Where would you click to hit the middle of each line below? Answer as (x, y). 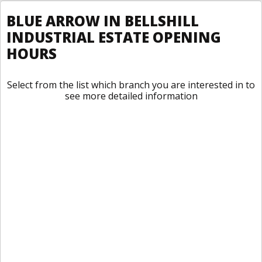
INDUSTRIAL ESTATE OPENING (114, 37)
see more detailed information (131, 96)
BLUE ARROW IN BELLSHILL (103, 21)
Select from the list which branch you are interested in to (131, 85)
